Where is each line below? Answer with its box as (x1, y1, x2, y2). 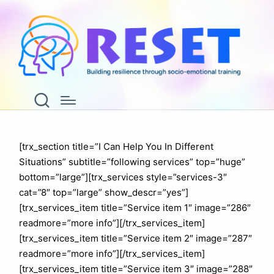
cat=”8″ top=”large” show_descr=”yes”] (18, 187, 188, 198)
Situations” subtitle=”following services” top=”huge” (18, 156, 245, 168)
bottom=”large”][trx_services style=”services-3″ (18, 171, 227, 183)
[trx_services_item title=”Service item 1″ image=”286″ (18, 202, 251, 213)
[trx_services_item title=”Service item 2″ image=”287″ (18, 232, 252, 244)
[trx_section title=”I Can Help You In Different (18, 141, 213, 152)
